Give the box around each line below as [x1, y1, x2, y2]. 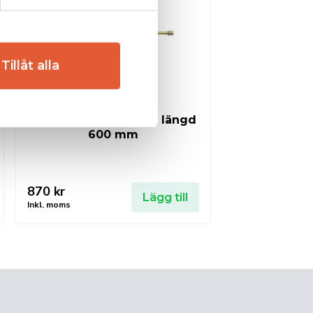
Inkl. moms [27, 198, 71, 210]
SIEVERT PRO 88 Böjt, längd [30, 112, 196, 126]
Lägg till [143, 190, 188, 204]
